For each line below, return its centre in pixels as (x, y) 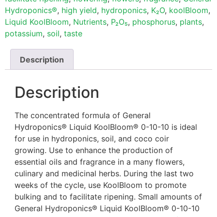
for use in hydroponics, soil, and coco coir (92, 139)
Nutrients (90, 22)
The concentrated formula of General (83, 116)
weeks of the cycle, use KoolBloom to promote (101, 185)
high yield (79, 10)
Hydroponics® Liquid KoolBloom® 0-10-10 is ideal (106, 127)
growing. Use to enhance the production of (94, 150)
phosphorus (154, 22)
